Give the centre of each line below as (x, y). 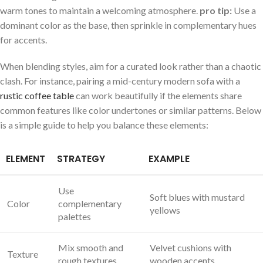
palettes (75, 216)
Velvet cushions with (190, 247)
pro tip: (216, 10)
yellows (165, 210)
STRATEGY (81, 159)
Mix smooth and (91, 247)
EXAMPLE (169, 159)
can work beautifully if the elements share (158, 95)
